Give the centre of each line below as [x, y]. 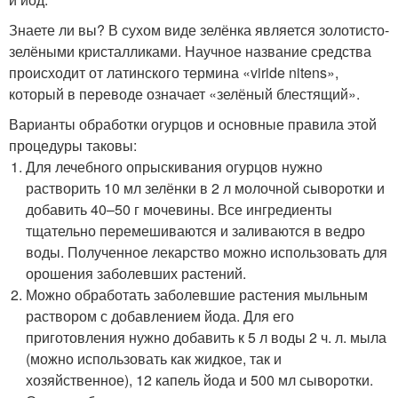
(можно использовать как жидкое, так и [154, 358]
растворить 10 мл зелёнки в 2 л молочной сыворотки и [206, 187]
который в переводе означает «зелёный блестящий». [184, 93]
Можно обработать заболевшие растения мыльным [197, 294]
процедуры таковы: [73, 145]
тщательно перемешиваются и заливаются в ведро [196, 230]
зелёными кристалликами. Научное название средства [190, 51]
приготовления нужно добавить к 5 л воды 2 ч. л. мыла [207, 337]
